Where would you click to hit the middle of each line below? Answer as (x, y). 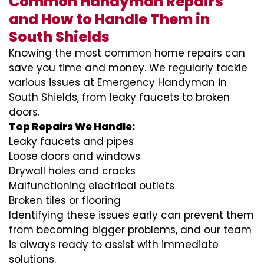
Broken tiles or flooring (65, 200)
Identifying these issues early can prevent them (131, 215)
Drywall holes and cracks (72, 171)
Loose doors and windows (75, 156)
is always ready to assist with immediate (114, 245)
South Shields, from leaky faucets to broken (119, 97)
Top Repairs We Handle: (72, 127)
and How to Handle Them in (109, 19)
